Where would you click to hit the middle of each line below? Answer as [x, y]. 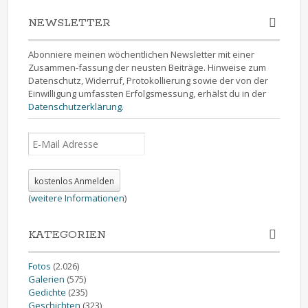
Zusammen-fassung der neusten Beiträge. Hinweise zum [147, 67]
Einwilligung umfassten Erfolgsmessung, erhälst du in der [147, 93]
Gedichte [47, 292]
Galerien [46, 279]
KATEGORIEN [67, 234]
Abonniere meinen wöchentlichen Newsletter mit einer [141, 54]
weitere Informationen [78, 198]
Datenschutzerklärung [75, 107]
